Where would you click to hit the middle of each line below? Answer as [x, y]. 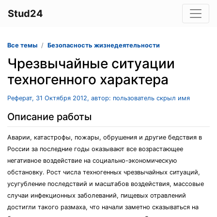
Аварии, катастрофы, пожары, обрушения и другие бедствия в [105, 137]
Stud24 [25, 14]
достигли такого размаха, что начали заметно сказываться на [103, 207]
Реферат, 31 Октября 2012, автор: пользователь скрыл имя [99, 98]
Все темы [22, 45]
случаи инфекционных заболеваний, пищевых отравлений [97, 195]
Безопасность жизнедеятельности [104, 45]
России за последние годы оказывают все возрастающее [95, 149]
